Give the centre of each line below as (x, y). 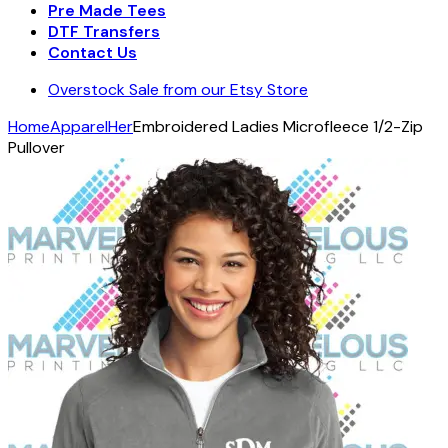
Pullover (36, 147)
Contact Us (92, 52)
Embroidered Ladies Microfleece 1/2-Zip (278, 126)
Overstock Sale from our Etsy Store (178, 89)
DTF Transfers (104, 31)
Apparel (79, 126)
